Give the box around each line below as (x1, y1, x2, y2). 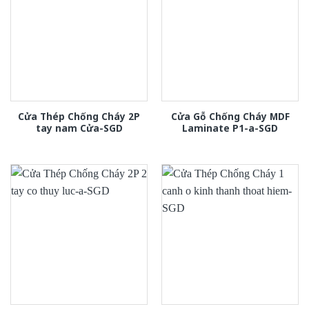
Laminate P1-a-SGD (182, 121, 278, 134)
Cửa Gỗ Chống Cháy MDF (170, 109, 290, 123)
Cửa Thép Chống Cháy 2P (18, 109, 140, 123)
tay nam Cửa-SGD (35, 121, 123, 134)
